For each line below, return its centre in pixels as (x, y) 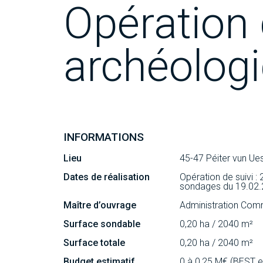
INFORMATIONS (103, 137)
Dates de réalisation (106, 177)
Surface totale (94, 242)
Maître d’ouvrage (100, 205)
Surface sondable (102, 224)
